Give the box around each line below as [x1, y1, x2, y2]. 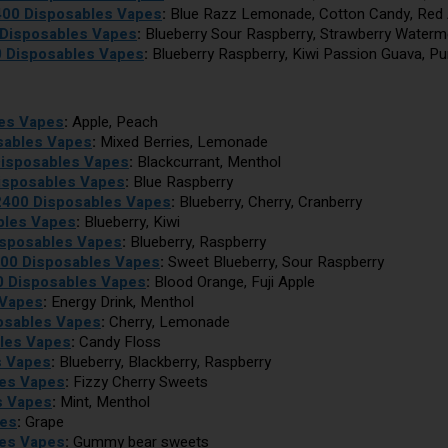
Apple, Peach [68, 110, 158, 133]
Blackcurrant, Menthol [133, 150, 281, 173]
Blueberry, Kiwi [80, 210, 180, 233]
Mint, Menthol [56, 390, 150, 413]
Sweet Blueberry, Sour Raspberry [164, 250, 384, 273]
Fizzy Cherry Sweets [69, 370, 208, 393]
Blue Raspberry [129, 170, 233, 193]
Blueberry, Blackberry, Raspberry [55, 350, 271, 373]
